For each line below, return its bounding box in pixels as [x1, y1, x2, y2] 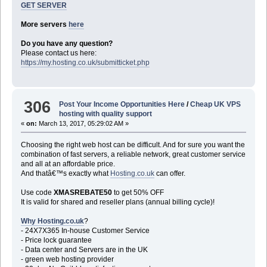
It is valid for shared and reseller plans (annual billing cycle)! [20, 197, 215, 206]
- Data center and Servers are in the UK [20, 245, 148, 254]
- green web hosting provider [20, 254, 114, 263]
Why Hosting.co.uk [20, 216, 84, 225]
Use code [20, 188, 54, 197]
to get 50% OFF [111, 188, 164, 197]
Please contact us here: [20, 49, 97, 58]
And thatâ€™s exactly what [20, 169, 110, 178]
